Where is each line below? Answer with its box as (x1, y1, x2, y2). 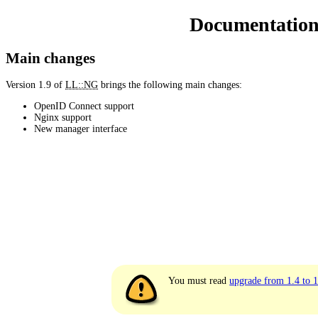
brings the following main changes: (98, 79, 242, 90)
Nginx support (34, 111, 92, 123)
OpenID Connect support (34, 100, 134, 111)
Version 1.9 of (6, 79, 65, 90)
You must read (168, 275, 230, 287)
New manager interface (34, 123, 127, 134)
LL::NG (65, 79, 98, 90)
